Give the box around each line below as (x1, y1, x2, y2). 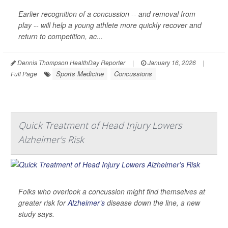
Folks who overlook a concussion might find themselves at (18, 186, 205, 196)
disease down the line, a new (105, 197, 200, 208)
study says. (18, 208, 54, 219)
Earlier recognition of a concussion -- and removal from (18, 8, 195, 19)
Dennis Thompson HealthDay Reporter (16, 58, 125, 67)
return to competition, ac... (18, 31, 103, 41)
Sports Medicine (56, 68, 104, 78)
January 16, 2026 (146, 58, 196, 67)
